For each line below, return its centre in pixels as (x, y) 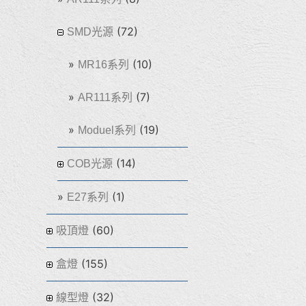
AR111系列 (105, 97)
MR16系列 (103, 64)
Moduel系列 (107, 130)
